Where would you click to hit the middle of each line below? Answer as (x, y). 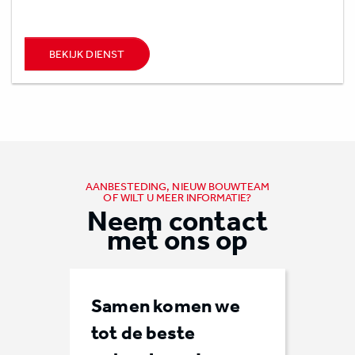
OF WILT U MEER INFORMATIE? (177, 197)
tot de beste (143, 332)
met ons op (177, 239)
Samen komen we (166, 305)
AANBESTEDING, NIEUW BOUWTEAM (177, 186)
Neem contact (177, 220)
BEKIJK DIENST (87, 53)
